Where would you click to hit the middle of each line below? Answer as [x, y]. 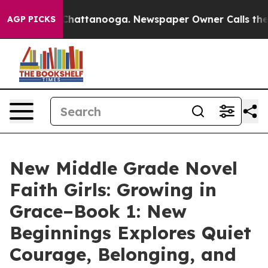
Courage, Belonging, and [123, 254]
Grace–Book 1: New [98, 211]
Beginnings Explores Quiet [130, 233]
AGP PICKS [31, 19]
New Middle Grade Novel [124, 168]
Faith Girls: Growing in [113, 190]
